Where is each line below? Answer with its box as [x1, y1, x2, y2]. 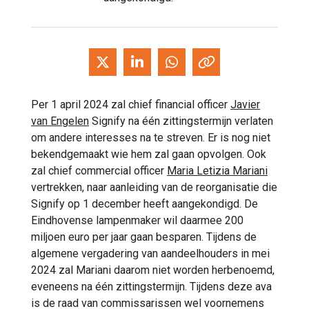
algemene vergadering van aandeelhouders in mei [31, 246, 270, 260]
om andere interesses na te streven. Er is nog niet [31, 130, 270, 144]
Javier [230, 97, 260, 111]
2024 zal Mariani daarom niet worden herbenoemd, [31, 263, 275, 277]
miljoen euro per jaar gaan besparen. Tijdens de [31, 230, 257, 243]
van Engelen [31, 114, 89, 128]
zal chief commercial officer [31, 163, 167, 177]
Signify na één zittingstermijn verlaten [89, 114, 273, 128]
